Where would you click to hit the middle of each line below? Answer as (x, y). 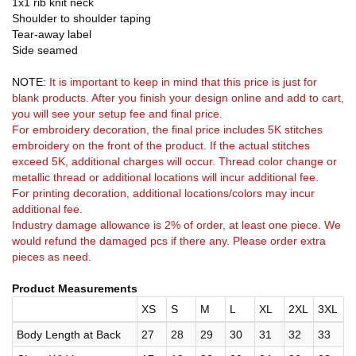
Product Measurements (75, 288)
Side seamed (45, 50)
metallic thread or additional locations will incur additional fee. (165, 177)
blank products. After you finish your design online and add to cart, (178, 97)
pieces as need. (52, 256)
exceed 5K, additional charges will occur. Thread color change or (174, 161)
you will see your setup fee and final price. (117, 113)
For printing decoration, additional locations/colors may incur (163, 193)
